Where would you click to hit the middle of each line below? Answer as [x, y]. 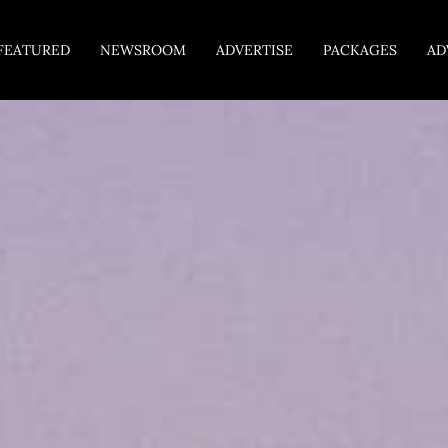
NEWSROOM [143, 50]
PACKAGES [360, 50]
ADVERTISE [254, 50]
